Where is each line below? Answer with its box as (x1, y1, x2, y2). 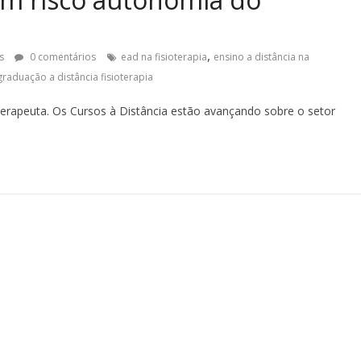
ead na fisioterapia (121, 49, 207, 64)
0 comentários (27, 49, 96, 64)
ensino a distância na (214, 49, 309, 64)
